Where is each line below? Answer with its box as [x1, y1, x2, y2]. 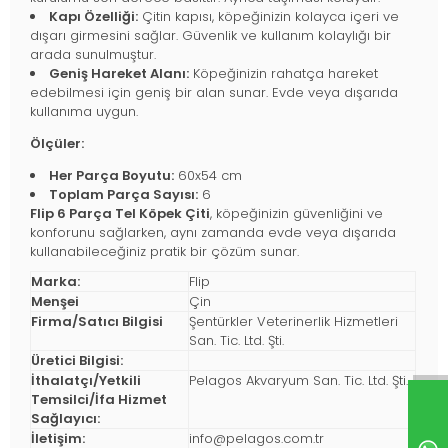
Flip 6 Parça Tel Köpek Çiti [30, 204, 210, 224]
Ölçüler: [30, 134, 84, 154]
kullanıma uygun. [30, 102, 138, 122]
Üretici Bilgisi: [31, 351, 123, 371]
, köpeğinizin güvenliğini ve [210, 204, 383, 224]
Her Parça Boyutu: [49, 166, 174, 186]
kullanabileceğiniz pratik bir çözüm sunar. [30, 242, 299, 262]
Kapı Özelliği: [49, 7, 138, 27]
